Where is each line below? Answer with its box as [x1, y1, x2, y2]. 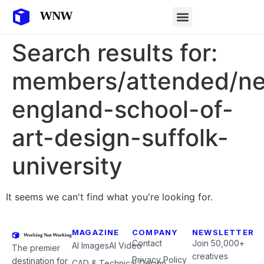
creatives [192, 251, 228, 261]
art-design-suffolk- [12, 123, 229, 152]
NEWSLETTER [192, 227, 254, 237]
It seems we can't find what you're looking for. [6, 191, 213, 203]
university [12, 151, 123, 180]
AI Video [109, 240, 142, 250]
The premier [12, 243, 60, 253]
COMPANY [132, 227, 179, 237]
